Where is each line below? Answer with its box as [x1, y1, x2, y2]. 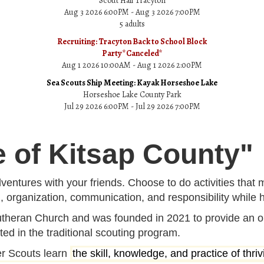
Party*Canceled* [101, 48, 163, 60]
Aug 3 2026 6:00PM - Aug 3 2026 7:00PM [64, 6, 200, 18]
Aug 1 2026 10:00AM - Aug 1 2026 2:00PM [62, 60, 202, 71]
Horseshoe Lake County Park [82, 89, 181, 101]
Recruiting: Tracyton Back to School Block [57, 36, 207, 48]
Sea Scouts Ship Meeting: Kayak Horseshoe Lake [47, 77, 217, 89]
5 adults [119, 18, 145, 30]
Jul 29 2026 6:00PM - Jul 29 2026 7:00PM [64, 101, 200, 113]
